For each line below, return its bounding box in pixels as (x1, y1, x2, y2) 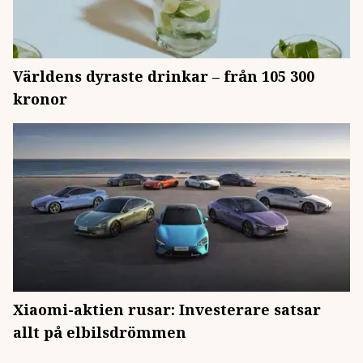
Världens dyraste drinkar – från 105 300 (13, 66, 314, 86)
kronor (13, 89, 67, 109)
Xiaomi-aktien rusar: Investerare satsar (13, 300, 321, 319)
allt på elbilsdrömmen (13, 322, 186, 342)
